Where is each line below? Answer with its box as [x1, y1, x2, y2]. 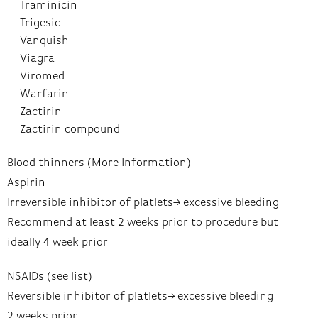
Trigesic [19, 17, 60, 29]
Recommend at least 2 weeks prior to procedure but [7, 216, 278, 229]
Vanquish [19, 35, 69, 47]
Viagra [19, 53, 55, 65]
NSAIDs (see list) [7, 270, 92, 283]
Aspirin [7, 177, 45, 189]
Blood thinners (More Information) [7, 157, 191, 169]
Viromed [19, 70, 65, 82]
